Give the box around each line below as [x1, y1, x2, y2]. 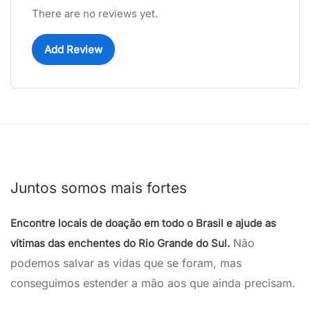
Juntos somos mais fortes [10, 179, 187, 197]
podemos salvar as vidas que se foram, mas [10, 256, 241, 270]
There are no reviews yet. [32, 7, 158, 20]
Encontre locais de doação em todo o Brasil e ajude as [10, 217, 276, 230]
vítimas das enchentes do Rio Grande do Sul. [10, 237, 230, 250]
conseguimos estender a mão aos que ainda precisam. [10, 276, 295, 290]
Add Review [44, 43, 102, 56]
